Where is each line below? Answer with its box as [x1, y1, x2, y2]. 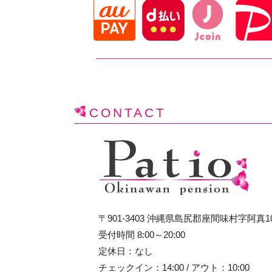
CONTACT [89, 106, 166, 120]
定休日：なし [98, 245, 153, 256]
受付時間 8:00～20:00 [98, 229, 185, 240]
